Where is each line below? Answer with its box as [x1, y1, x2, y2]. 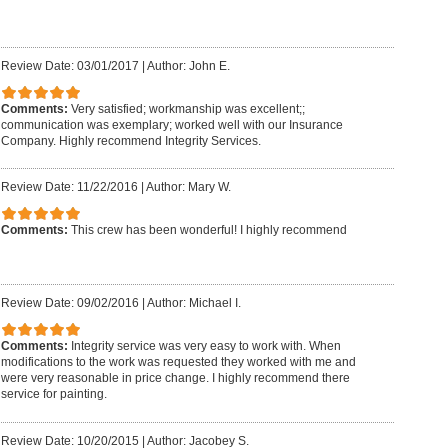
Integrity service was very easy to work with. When [70, 339, 341, 354]
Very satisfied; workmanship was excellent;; [70, 101, 305, 116]
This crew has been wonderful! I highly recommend [70, 223, 347, 238]
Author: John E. [146, 59, 230, 74]
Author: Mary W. [145, 180, 231, 195]
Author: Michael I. [146, 296, 241, 311]
